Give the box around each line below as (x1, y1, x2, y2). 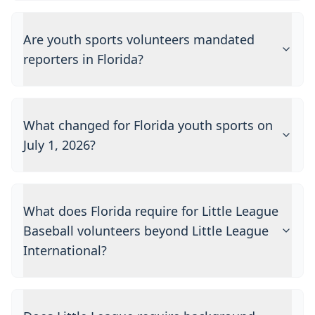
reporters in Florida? (23, 51, 143, 67)
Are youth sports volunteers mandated (23, 31, 255, 48)
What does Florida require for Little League (23, 202, 278, 219)
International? (23, 242, 107, 259)
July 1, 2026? (23, 136, 96, 153)
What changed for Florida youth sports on (23, 117, 273, 134)
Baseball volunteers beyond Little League (23, 222, 269, 239)
